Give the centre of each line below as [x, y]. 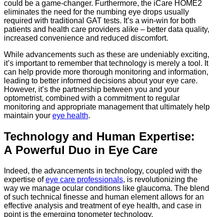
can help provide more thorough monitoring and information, [106, 72]
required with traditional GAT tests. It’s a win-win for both [100, 20]
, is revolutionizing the [160, 179]
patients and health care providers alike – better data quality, [107, 29]
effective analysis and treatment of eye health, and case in [103, 205]
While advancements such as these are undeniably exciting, [107, 54]
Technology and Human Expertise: [99, 136]
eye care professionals [84, 179]
